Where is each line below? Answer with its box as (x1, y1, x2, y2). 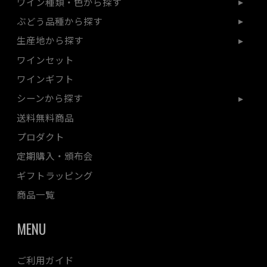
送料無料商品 (17, 110, 74, 124)
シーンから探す (17, 91, 83, 105)
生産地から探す (17, 33, 83, 47)
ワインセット (17, 52, 74, 66)
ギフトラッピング (17, 168, 93, 182)
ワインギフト (17, 72, 74, 85)
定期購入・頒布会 (17, 149, 93, 163)
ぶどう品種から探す (17, 14, 103, 27)
